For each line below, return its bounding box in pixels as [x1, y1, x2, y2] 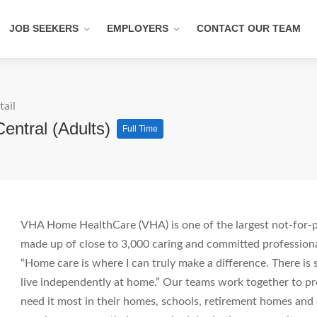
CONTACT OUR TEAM [197, 23, 301, 34]
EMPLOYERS [107, 23, 168, 34]
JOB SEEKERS [9, 23, 79, 34]
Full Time [122, 124, 158, 134]
